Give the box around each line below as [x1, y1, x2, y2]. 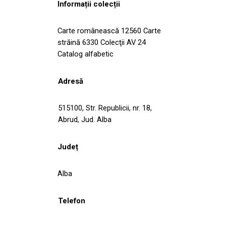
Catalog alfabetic [58, 49, 114, 59]
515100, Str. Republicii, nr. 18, [58, 103, 152, 112]
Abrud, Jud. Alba [58, 115, 111, 124]
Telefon [58, 196, 85, 205]
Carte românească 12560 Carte [58, 26, 161, 35]
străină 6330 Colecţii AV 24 [58, 37, 146, 47]
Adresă [58, 76, 83, 86]
